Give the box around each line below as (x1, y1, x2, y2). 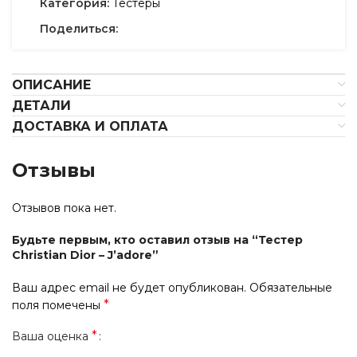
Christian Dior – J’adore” (12, 248, 159, 262)
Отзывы (12, 159, 96, 182)
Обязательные (249, 280, 332, 295)
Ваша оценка (12, 329, 92, 343)
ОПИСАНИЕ (12, 77, 91, 92)
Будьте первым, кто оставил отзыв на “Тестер (12, 233, 303, 247)
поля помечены (12, 298, 104, 312)
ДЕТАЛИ (12, 98, 71, 113)
